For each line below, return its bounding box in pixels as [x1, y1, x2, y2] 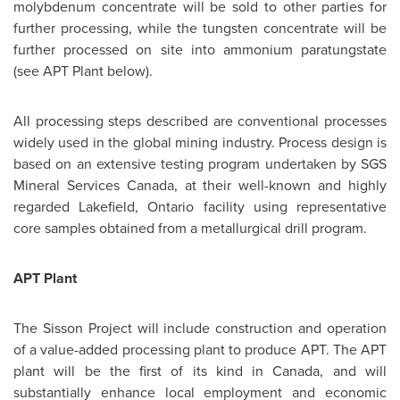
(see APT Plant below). [13, 61, 153, 81]
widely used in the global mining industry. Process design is [13, 132, 387, 153]
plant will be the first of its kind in [13, 361, 273, 381]
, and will [320, 361, 387, 381]
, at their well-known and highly [173, 175, 387, 196]
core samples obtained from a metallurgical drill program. [13, 218, 367, 238]
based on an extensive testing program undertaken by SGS [13, 154, 387, 174]
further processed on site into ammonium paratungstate [13, 39, 387, 60]
